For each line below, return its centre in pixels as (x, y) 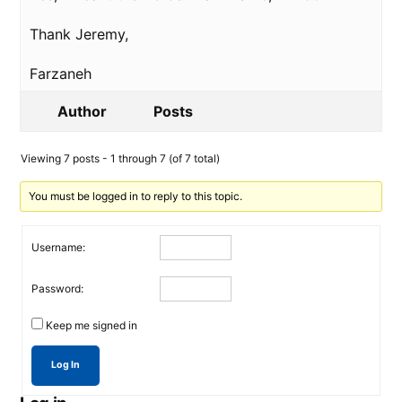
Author (82, 111)
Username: (58, 247)
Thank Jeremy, (79, 34)
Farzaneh (61, 74)
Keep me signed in (92, 325)
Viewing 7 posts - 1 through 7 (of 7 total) (120, 158)
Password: (57, 288)
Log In (66, 365)
